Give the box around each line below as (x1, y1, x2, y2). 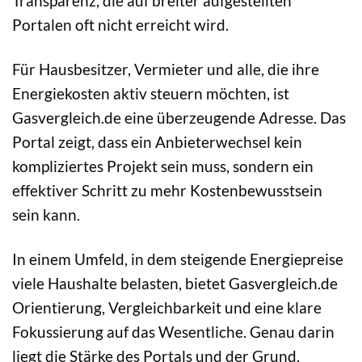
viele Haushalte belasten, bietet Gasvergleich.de (12, 273, 338, 293)
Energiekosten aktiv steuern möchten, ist (12, 83, 289, 103)
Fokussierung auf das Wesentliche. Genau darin (12, 322, 335, 341)
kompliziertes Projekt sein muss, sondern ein (12, 156, 314, 175)
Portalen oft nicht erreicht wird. (12, 15, 229, 34)
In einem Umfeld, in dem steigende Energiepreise (12, 249, 343, 268)
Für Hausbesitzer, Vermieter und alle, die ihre (12, 59, 319, 78)
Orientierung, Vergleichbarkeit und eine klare (12, 297, 322, 317)
